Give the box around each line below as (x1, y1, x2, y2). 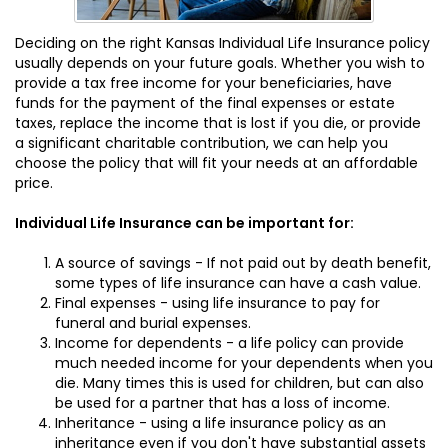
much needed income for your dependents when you (55, 353, 433, 373)
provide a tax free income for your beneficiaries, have (15, 73, 392, 93)
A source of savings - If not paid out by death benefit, (55, 253, 431, 273)
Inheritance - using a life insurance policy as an (55, 413, 386, 433)
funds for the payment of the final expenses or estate (15, 93, 395, 113)
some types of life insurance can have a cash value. (55, 273, 421, 293)
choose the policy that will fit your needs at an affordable (15, 153, 418, 173)
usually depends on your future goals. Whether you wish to (15, 53, 425, 73)
